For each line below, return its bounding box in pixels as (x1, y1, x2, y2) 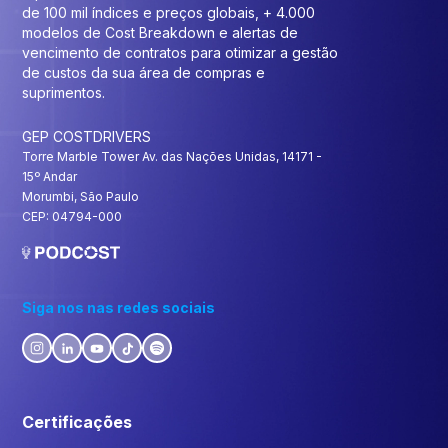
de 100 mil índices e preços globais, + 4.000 (22, 4, 316, 21)
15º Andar (22, 169, 78, 184)
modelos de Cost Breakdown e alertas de (22, 24, 299, 41)
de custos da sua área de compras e (22, 64, 266, 81)
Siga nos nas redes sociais (22, 299, 216, 316)
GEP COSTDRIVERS (22, 128, 152, 145)
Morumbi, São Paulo (22, 189, 140, 204)
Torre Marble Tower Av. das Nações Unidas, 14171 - (22, 149, 323, 164)
